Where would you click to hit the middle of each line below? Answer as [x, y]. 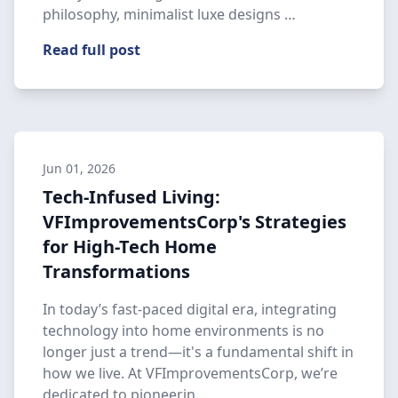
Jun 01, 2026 [79, 168]
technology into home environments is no [183, 330]
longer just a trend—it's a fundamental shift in [198, 352]
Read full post [92, 50]
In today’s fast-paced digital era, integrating [190, 309]
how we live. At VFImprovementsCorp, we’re [190, 373]
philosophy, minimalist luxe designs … [169, 14]
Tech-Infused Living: [131, 197]
